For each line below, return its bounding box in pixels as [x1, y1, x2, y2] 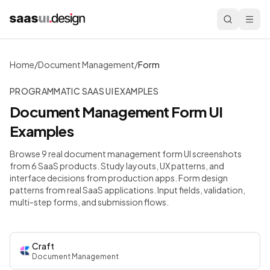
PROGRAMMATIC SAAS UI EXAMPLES [10, 86, 159, 96]
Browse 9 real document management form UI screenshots [10, 148, 242, 159]
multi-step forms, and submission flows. [10, 196, 169, 207]
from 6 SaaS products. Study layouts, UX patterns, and [10, 160, 224, 171]
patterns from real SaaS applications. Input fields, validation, [10, 184, 245, 195]
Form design [177, 172, 228, 183]
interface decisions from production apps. [10, 172, 177, 183]
